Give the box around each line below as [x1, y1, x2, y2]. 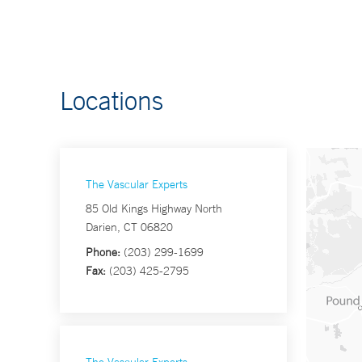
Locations [60, 85, 163, 116]
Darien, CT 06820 [86, 220, 173, 235]
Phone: [86, 245, 120, 260]
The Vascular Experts [86, 177, 187, 192]
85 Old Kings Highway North [86, 201, 222, 217]
